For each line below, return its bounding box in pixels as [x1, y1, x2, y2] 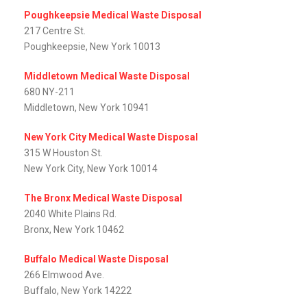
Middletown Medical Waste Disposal [24, 71, 190, 82]
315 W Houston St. [24, 147, 103, 159]
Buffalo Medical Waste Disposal [24, 254, 169, 265]
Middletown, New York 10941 [24, 102, 149, 114]
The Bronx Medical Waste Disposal [24, 193, 182, 204]
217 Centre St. [24, 25, 86, 37]
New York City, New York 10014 [24, 163, 158, 175]
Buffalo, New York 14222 [24, 285, 132, 297]
